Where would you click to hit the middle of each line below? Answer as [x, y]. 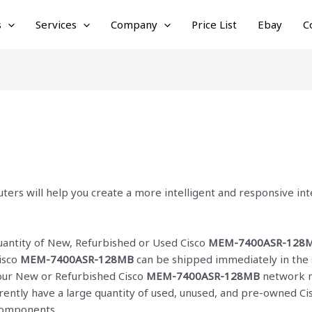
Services [56, 24]
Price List [214, 24]
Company [134, 24]
